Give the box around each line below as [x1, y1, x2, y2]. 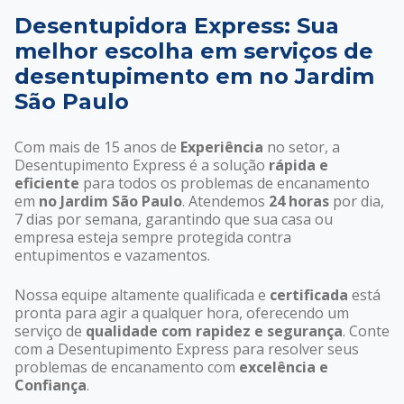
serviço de [14, 321, 86, 342]
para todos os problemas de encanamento [79, 173, 370, 194]
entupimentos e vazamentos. [14, 245, 210, 266]
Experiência [180, 137, 263, 158]
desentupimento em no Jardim [14, 63, 374, 90]
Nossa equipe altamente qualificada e [14, 285, 270, 306]
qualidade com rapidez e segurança [86, 321, 343, 342]
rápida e [269, 155, 328, 176]
